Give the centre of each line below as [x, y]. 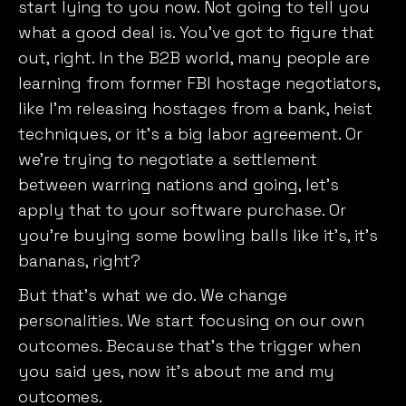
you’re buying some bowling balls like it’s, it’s [198, 236]
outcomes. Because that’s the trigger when [189, 346]
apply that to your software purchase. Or [182, 210]
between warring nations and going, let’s [179, 185]
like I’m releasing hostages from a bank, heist [195, 109]
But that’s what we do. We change [153, 295]
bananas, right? [84, 261]
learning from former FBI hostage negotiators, [199, 83]
